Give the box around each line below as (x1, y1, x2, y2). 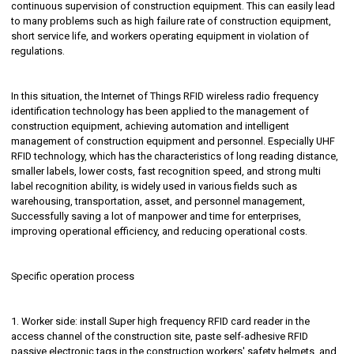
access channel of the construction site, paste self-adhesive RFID (11, 330, 309, 343)
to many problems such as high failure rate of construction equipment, (11, 15, 332, 28)
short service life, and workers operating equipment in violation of (11, 30, 310, 43)
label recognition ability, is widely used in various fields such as (11, 180, 298, 193)
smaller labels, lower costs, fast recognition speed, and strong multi (11, 165, 322, 178)
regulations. (11, 45, 66, 58)
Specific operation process (11, 270, 135, 283)
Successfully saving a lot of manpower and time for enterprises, (11, 210, 302, 223)
